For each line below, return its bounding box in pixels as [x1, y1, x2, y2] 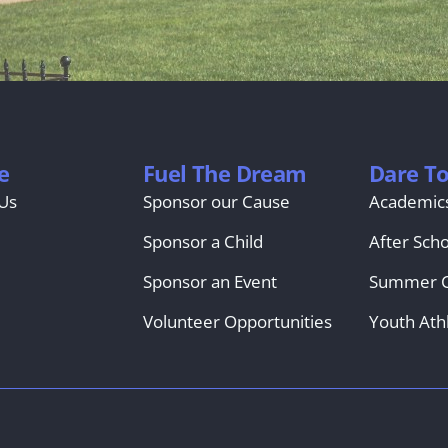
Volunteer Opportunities [142, 309, 332, 333]
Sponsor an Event [142, 269, 277, 293]
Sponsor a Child [142, 229, 263, 253]
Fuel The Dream [142, 158, 307, 188]
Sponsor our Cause [142, 189, 290, 213]
